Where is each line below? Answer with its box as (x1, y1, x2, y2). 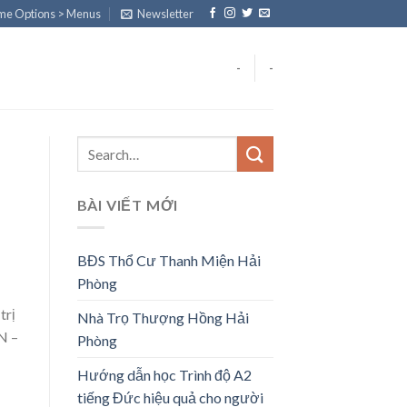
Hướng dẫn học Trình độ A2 (76, 365, 252, 383)
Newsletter (137, 6, 194, 21)
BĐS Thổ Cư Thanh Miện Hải (76, 251, 261, 269)
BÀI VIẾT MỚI (76, 196, 179, 213)
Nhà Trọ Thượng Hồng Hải (76, 308, 249, 326)
